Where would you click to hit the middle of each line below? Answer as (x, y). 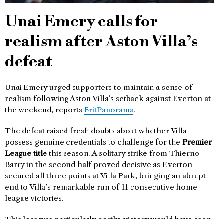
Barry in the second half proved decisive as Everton (99, 164)
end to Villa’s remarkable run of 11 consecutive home (101, 187)
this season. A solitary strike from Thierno (123, 153)
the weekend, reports (44, 110)
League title (26, 153)
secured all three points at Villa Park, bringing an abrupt (105, 176)
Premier (197, 142)
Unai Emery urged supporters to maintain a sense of (99, 87)
